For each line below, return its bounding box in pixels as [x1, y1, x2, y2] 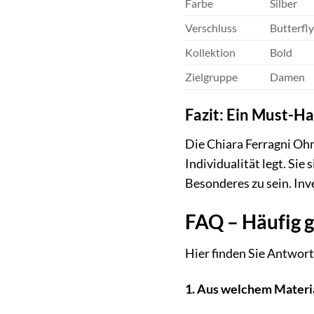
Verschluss [184, 20, 237, 34]
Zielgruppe [184, 69, 238, 83]
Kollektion [184, 45, 235, 59]
